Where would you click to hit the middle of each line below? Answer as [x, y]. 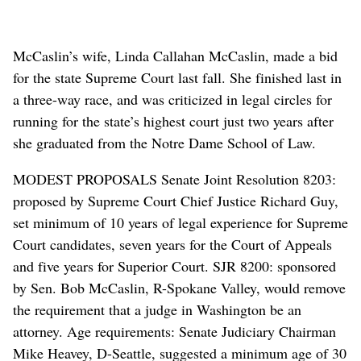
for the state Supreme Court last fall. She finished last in [177, 77]
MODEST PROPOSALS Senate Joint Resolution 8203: [174, 178]
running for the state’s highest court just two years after [173, 120]
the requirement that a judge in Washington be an [157, 309]
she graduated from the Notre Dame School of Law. [164, 142]
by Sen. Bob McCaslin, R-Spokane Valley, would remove [179, 287]
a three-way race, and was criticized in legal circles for [172, 99]
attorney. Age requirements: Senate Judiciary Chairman [174, 331]
